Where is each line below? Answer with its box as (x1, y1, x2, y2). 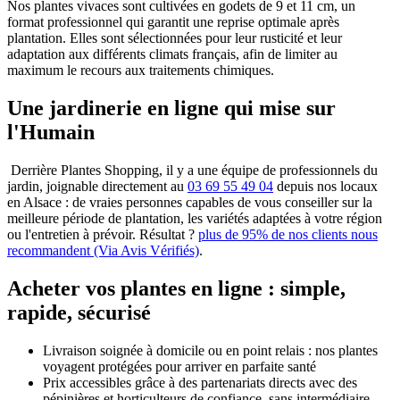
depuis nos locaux (273, 178, 378, 194)
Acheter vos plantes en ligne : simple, (7, 276, 346, 300)
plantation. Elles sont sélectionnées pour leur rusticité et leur (7, 29, 342, 46)
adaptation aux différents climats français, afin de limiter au (7, 46, 337, 62)
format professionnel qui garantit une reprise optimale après (7, 13, 339, 29)
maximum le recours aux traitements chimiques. (7, 62, 278, 78)
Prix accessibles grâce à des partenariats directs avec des (43, 374, 357, 390)
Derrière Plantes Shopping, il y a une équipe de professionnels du (7, 162, 378, 178)
